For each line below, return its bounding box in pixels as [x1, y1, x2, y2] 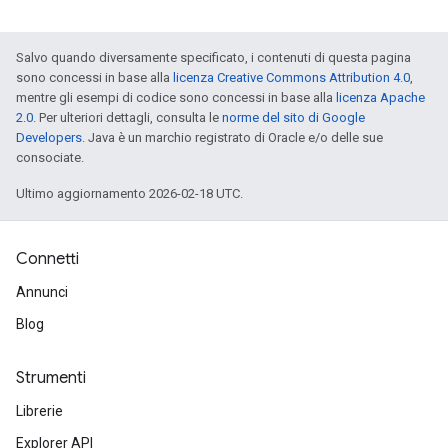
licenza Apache [336, 89, 425, 105]
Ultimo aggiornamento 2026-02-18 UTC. [16, 185, 243, 201]
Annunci [16, 284, 68, 300]
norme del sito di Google [222, 109, 365, 125]
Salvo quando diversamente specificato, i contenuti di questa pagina [16, 49, 411, 65]
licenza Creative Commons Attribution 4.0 [173, 69, 410, 85]
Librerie [16, 403, 63, 419]
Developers [16, 129, 82, 145]
